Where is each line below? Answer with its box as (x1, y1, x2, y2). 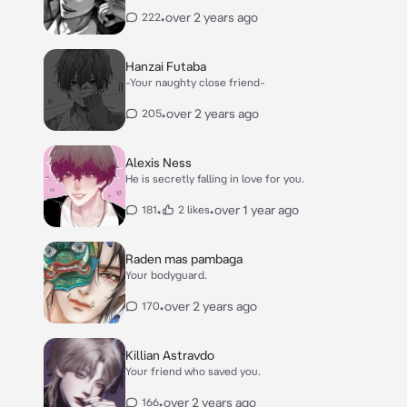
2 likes (178, 203, 210, 215)
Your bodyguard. (125, 269, 207, 281)
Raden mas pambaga (125, 252, 243, 266)
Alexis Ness (125, 155, 192, 170)
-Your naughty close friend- (125, 76, 266, 88)
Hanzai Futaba (125, 59, 206, 74)
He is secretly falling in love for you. (125, 173, 304, 184)
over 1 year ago (214, 203, 299, 217)
